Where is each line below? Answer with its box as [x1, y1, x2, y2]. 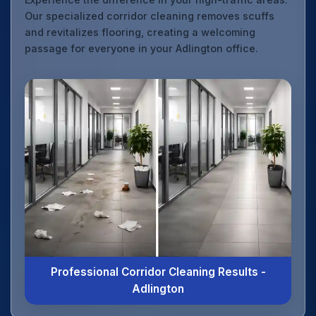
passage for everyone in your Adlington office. [25, 42, 259, 55]
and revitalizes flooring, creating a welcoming [25, 26, 256, 39]
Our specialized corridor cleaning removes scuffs [25, 10, 275, 23]
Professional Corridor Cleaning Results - [50, 265, 266, 279]
